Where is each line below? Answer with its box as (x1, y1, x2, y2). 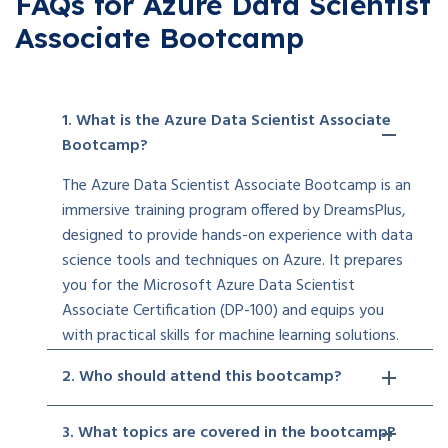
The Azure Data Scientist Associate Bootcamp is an (62, 172, 411, 199)
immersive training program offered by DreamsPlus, (62, 197, 406, 224)
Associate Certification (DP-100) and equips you (62, 297, 384, 324)
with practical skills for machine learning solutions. (62, 322, 399, 349)
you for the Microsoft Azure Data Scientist (62, 272, 355, 299)
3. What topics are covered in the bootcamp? (62, 419, 396, 446)
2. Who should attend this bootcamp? (62, 363, 342, 390)
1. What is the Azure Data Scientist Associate (62, 107, 391, 134)
